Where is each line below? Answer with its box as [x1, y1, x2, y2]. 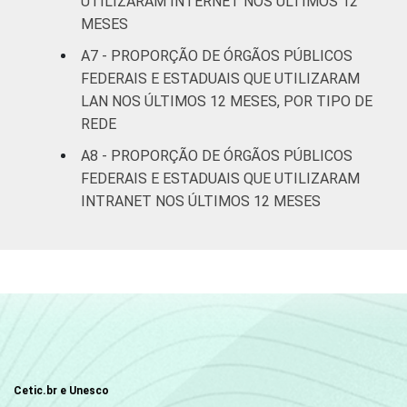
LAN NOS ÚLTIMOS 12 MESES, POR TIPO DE [81, 92, 372, 110]
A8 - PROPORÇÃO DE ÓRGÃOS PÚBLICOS [81, 146, 352, 164]
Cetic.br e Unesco [14, 383, 109, 397]
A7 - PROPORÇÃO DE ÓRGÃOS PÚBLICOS [81, 46, 352, 65]
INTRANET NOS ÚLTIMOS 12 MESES [81, 192, 321, 210]
